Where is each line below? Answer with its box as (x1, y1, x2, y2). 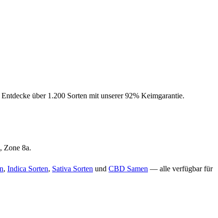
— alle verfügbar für (148, 164, 213, 173)
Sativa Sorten (52, 164, 93, 173)
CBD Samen (109, 164, 148, 173)
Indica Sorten (7, 164, 48, 173)
